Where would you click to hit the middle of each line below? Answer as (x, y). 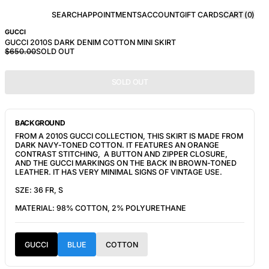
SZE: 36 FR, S (39, 190)
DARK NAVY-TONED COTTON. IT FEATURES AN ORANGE (117, 145)
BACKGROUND (40, 123)
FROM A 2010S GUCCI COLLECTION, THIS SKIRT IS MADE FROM (129, 136)
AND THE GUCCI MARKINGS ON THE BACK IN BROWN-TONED (126, 163)
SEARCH (67, 14)
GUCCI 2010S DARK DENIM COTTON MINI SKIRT (90, 42)
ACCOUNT (161, 14)
